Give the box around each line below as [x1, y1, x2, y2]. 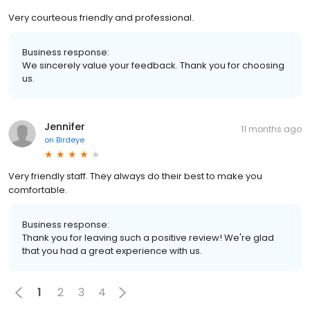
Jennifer [44, 119, 85, 134]
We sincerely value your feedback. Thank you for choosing [22, 58, 284, 72]
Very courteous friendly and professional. [8, 10, 194, 24]
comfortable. [8, 183, 67, 197]
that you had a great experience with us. [22, 244, 202, 257]
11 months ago [241, 122, 302, 135]
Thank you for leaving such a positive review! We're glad [22, 230, 274, 244]
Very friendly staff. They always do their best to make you [8, 169, 262, 183]
